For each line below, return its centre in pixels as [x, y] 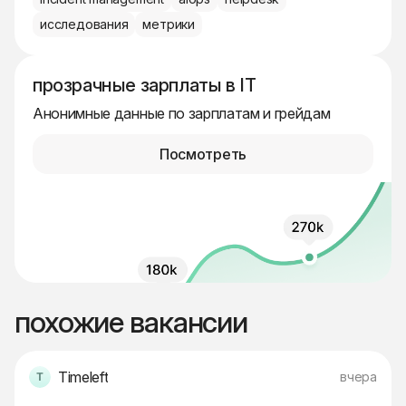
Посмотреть [203, 155]
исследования [84, 24]
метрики [169, 24]
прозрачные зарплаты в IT [145, 86]
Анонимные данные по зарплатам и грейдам [182, 114]
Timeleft [83, 377]
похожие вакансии [131, 323]
